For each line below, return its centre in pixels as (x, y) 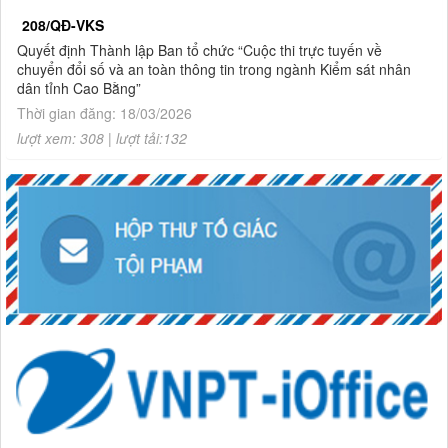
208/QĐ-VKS (63, 25)
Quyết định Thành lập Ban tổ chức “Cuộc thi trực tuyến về (199, 50)
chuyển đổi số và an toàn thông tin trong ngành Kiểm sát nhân (214, 69)
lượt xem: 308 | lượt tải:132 (102, 138)
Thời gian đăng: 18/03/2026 (104, 113)
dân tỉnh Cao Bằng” (79, 88)
